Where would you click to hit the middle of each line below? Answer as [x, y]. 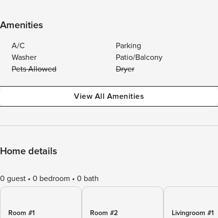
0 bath [88, 179]
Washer [24, 57]
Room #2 [104, 213]
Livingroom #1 [193, 213]
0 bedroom [51, 179]
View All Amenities [109, 96]
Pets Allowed [34, 69]
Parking [128, 46]
